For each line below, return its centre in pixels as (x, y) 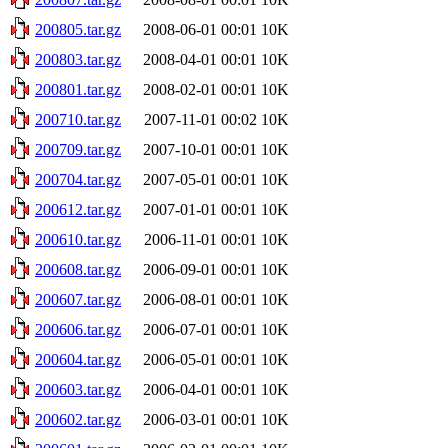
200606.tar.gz (78, 329)
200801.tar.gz (78, 89)
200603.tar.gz (78, 389)
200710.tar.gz (78, 119)
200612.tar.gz (78, 209)
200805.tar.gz (78, 29)
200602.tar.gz (78, 419)
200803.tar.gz (78, 59)
